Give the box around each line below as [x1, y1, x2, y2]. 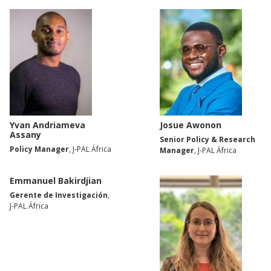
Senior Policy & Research [160, 134, 255, 145]
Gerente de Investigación [10, 190, 108, 201]
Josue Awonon [160, 119, 221, 131]
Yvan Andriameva [10, 119, 85, 131]
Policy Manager [10, 144, 69, 155]
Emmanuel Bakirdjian [10, 175, 102, 187]
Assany [10, 129, 41, 141]
